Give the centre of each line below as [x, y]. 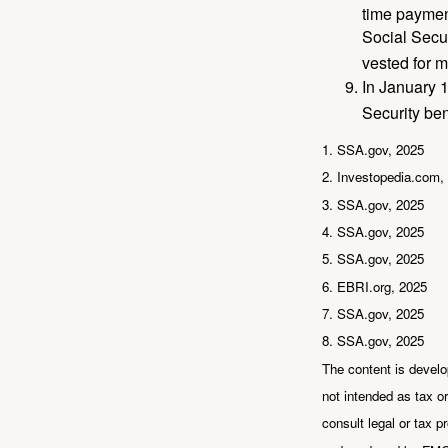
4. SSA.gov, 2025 [373, 232]
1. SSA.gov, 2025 [373, 150]
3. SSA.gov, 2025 [373, 204]
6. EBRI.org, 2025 [374, 286]
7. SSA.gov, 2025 [373, 314]
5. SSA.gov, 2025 [373, 259]
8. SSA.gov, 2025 [373, 341]
